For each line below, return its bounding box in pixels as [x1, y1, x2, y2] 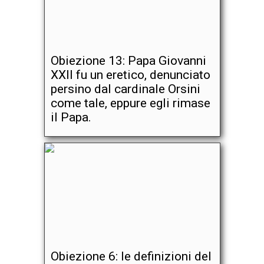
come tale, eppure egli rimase [50, 96, 210, 110]
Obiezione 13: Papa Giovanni [50, 54, 206, 68]
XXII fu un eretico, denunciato [50, 68, 210, 82]
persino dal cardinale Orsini [50, 82, 200, 96]
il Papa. [50, 110, 91, 124]
